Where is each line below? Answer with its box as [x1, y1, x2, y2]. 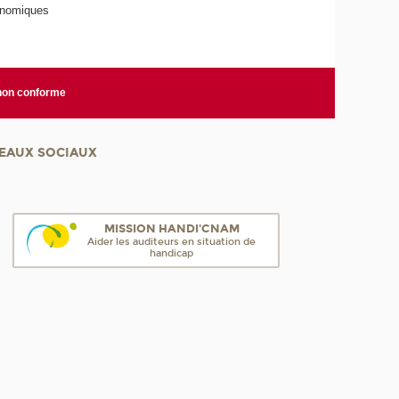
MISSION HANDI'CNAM [103, 221, 240, 237]
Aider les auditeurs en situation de [87, 236, 256, 248]
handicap [150, 248, 194, 260]
